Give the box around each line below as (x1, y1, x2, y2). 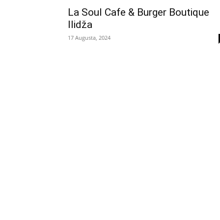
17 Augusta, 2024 (68, 33, 110, 41)
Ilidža (68, 18, 92, 30)
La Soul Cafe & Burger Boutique (68, 6, 209, 18)
